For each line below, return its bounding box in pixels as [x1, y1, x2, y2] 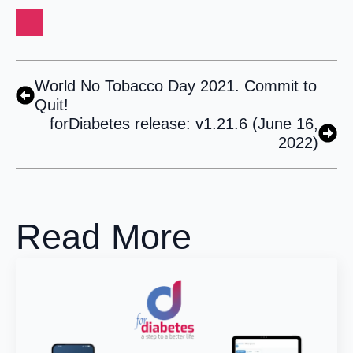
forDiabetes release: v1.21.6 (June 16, [50, 114, 318, 132]
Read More [16, 216, 191, 257]
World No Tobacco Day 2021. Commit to [35, 76, 317, 95]
